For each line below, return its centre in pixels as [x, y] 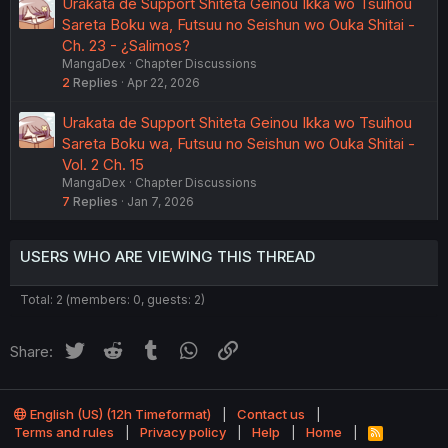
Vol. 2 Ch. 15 [103, 164]
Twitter [110, 348]
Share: [31, 351]
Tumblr [187, 348]
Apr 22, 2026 [163, 82]
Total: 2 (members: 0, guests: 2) [112, 299]
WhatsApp [237, 348]
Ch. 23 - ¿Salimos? [126, 45]
